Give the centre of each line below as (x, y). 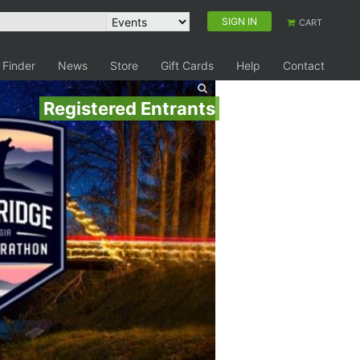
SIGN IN (239, 21)
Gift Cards (187, 65)
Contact (304, 65)
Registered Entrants (129, 108)
